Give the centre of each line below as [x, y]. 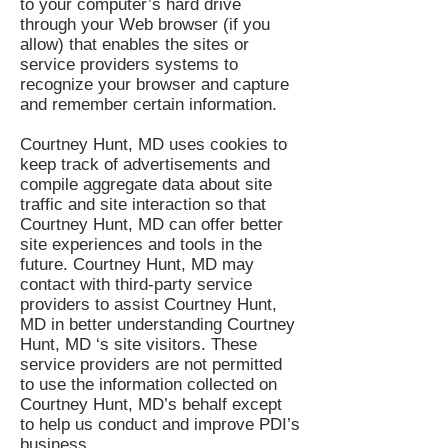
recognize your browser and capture [154, 84]
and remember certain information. [148, 104]
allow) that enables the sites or [134, 44]
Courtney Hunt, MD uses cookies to [153, 144]
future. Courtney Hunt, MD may [137, 264]
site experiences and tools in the [141, 244]
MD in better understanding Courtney [157, 324]
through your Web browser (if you [145, 24]
